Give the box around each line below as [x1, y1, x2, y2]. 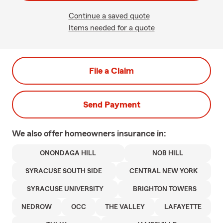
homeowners [65, 129, 117, 138]
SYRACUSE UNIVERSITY [26, 186, 104, 193]
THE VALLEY [105, 204, 145, 211]
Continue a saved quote [68, 12, 150, 20]
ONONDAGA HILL [40, 150, 97, 157]
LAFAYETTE [164, 204, 202, 211]
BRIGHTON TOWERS [132, 186, 197, 193]
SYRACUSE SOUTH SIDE [25, 168, 103, 175]
